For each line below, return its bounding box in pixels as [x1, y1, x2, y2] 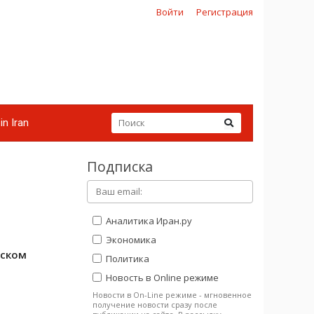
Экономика [104, 233, 156, 246]
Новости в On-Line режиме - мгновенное [93, 289, 252, 300]
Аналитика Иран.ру [104, 214, 192, 227]
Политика [104, 252, 149, 265]
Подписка [87, 156, 153, 176]
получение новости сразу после [93, 299, 217, 310]
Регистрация [196, 6, 253, 18]
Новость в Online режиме [104, 271, 219, 284]
